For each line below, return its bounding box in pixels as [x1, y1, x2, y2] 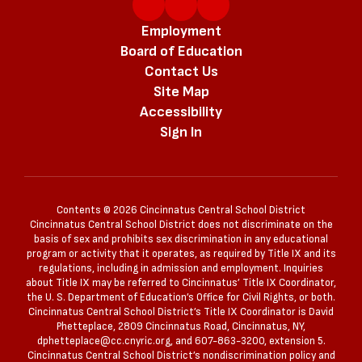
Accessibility [140, 103, 222, 120]
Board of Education [120, 42, 242, 60]
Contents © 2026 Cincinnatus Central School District [57, 203, 305, 217]
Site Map [153, 82, 209, 100]
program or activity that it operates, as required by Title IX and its [26, 246, 336, 260]
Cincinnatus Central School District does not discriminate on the [29, 217, 333, 231]
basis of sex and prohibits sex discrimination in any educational [34, 232, 328, 246]
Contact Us [144, 62, 218, 80]
